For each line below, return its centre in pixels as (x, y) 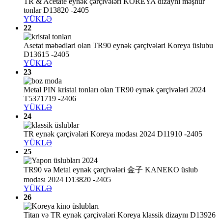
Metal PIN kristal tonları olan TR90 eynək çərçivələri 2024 (115, 90)
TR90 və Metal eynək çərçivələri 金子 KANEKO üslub (111, 170)
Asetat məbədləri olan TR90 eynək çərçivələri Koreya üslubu (118, 46)
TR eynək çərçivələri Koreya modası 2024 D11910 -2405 (113, 134)
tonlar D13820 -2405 (56, 10)
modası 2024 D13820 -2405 (67, 180)
